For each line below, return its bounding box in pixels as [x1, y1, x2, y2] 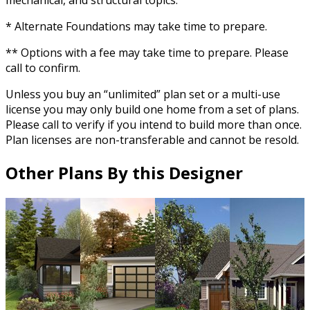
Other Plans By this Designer [6, 161, 243, 185]
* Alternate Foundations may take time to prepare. [6, 19, 267, 35]
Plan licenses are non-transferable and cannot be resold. [6, 132, 299, 148]
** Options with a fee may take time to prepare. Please [6, 45, 289, 61]
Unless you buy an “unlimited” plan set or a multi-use [6, 86, 280, 102]
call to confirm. [6, 60, 80, 76]
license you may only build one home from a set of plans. [6, 102, 299, 118]
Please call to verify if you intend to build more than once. [6, 117, 302, 133]
